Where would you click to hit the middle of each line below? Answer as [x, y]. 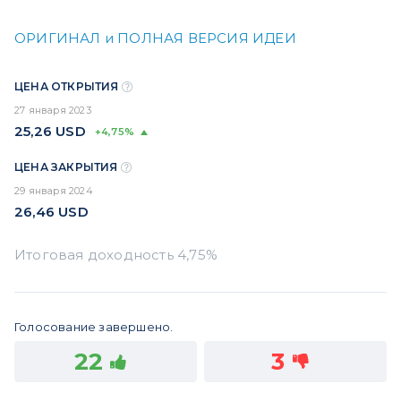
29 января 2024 [54, 190]
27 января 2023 [53, 110]
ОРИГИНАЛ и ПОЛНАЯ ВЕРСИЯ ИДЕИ [155, 38]
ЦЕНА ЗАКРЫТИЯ [68, 166]
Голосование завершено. [94, 326]
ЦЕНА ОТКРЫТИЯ [68, 86]
